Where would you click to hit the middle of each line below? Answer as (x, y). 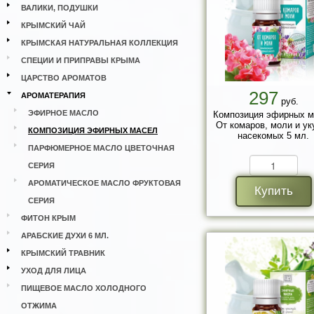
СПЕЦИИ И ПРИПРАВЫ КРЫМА (81, 60)
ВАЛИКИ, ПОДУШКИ (60, 8)
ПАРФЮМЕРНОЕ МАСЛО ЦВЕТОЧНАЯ (101, 148)
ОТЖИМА (39, 306)
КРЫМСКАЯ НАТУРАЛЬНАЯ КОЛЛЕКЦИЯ (100, 43)
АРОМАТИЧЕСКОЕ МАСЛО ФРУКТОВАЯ (104, 183)
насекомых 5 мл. (273, 136)
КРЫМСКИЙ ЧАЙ (53, 25)
